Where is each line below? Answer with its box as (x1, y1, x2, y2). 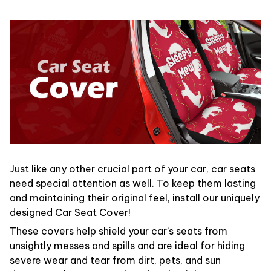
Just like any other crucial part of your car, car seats (10, 163, 255, 175)
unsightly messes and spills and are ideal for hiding (10, 239, 245, 252)
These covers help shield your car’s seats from (10, 224, 227, 237)
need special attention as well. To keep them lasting (10, 177, 256, 190)
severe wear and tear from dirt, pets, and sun (10, 253, 221, 266)
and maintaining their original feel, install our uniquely (10, 192, 260, 204)
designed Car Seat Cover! (10, 206, 131, 219)
